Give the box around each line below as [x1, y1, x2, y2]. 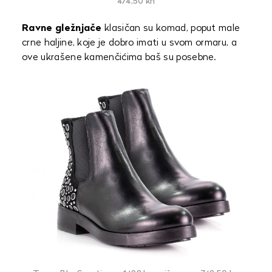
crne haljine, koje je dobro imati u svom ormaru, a [22, 38, 237, 48]
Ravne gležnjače [22, 23, 102, 33]
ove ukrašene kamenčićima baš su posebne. [22, 52, 216, 63]
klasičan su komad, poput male [101, 23, 240, 33]
